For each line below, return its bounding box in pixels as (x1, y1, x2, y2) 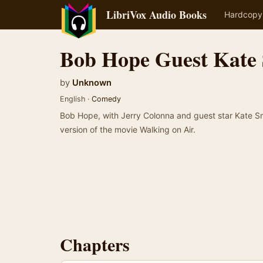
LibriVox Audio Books (106, 7, 207, 22)
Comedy (92, 95, 121, 103)
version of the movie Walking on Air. (60, 124, 195, 134)
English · (60, 95, 92, 103)
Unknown (72, 77, 112, 88)
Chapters (60, 231, 130, 257)
